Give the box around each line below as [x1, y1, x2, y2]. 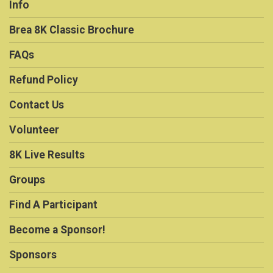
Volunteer [9, 124, 59, 136]
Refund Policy [9, 74, 78, 87]
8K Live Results [9, 149, 85, 161]
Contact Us [9, 99, 64, 112]
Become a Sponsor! [9, 224, 105, 236]
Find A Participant [9, 199, 97, 211]
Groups [9, 174, 45, 186]
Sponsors [9, 249, 57, 261]
